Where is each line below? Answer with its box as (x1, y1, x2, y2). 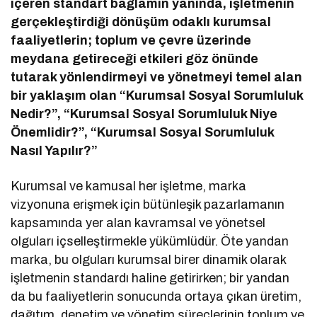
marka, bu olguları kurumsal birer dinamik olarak (11, 252, 287, 267)
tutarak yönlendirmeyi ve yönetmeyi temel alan (11, 69, 303, 84)
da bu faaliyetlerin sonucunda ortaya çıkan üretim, (11, 289, 302, 304)
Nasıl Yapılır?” (11, 143, 101, 158)
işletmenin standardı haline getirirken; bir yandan (11, 270, 290, 285)
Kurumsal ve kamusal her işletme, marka (11, 178, 247, 193)
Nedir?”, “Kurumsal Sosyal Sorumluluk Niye (11, 106, 278, 121)
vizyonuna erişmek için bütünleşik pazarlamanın (11, 197, 285, 212)
